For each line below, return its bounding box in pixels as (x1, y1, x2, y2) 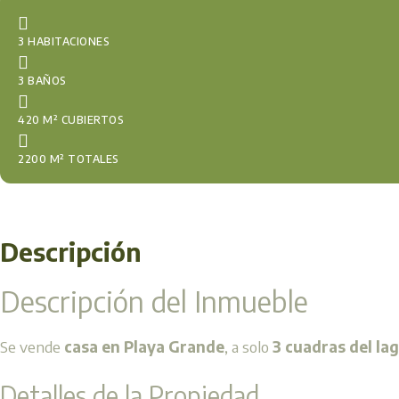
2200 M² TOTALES (18, 151, 119, 166)
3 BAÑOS (18, 73, 67, 87)
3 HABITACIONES (18, 34, 110, 48)
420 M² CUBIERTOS (18, 112, 124, 126)
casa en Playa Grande (64, 336, 224, 356)
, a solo (224, 336, 273, 356)
